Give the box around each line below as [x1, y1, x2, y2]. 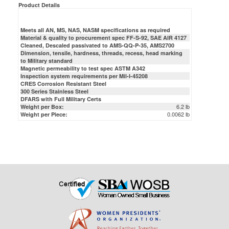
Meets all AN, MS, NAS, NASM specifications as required [20, 2, 170, 10]
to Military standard [20, 33, 73, 41]
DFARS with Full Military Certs [20, 71, 101, 79]
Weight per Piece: [20, 86, 67, 95]
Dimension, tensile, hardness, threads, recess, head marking [20, 25, 182, 33]
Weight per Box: [20, 79, 64, 87]
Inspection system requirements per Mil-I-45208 [20, 48, 148, 56]
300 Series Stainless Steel [20, 63, 88, 72]
